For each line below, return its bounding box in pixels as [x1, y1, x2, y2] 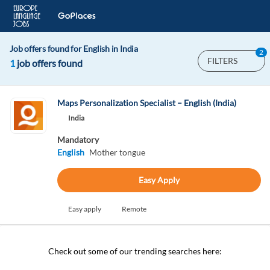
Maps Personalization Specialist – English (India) [57, 98, 236, 108]
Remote [121, 204, 146, 213]
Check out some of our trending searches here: [48, 246, 222, 256]
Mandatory [57, 134, 99, 145]
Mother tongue [89, 147, 145, 157]
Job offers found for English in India [10, 43, 138, 54]
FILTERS [207, 55, 237, 66]
